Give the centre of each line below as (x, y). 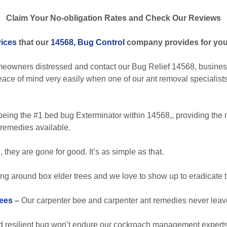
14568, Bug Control (88, 42)
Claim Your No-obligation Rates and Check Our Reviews (113, 18)
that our (34, 42)
